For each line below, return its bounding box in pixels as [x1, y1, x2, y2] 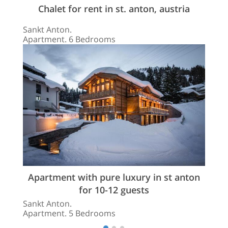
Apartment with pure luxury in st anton [28, 170, 200, 183]
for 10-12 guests [79, 183, 149, 196]
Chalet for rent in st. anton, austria [38, 2, 190, 15]
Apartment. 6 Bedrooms [23, 33, 116, 45]
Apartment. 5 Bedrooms [23, 207, 116, 219]
